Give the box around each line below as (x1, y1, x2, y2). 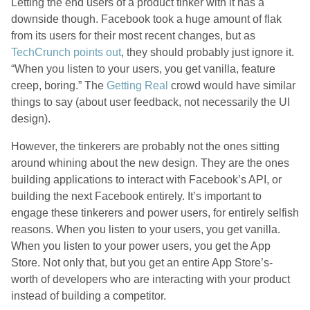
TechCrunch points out (11, 46, 121, 58)
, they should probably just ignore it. (121, 46, 294, 58)
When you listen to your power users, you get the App (11, 240, 271, 252)
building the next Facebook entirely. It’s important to (11, 190, 262, 202)
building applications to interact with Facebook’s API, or (11, 174, 282, 185)
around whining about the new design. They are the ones (11, 157, 289, 169)
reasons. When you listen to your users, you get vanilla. (11, 224, 280, 235)
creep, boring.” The (11, 80, 107, 91)
